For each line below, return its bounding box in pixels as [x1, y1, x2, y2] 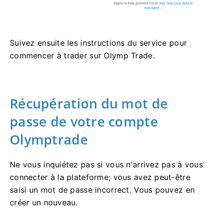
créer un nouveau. [10, 198, 78, 208]
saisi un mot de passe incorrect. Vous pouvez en [10, 185, 195, 195]
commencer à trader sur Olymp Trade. [10, 51, 155, 61]
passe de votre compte [10, 112, 158, 131]
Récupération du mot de [10, 94, 168, 113]
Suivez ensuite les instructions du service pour [10, 38, 187, 48]
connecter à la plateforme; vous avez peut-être [10, 172, 190, 182]
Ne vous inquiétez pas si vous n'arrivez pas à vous [10, 160, 203, 170]
